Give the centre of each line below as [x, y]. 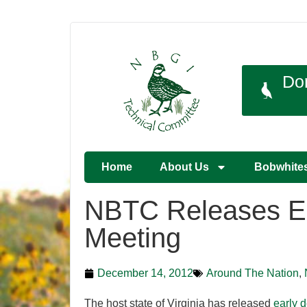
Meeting [133, 238]
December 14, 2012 [145, 273]
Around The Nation [253, 273]
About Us [184, 167]
